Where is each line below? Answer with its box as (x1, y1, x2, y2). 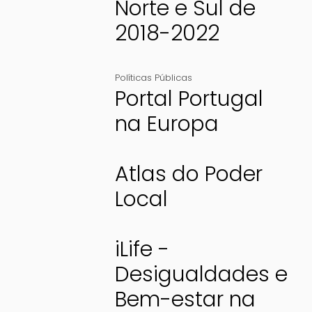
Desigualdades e (114, 260, 288, 290)
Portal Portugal (114, 84, 263, 114)
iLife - (114, 235, 169, 265)
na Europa (114, 109, 219, 139)
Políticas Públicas (114, 71, 192, 85)
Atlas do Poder (114, 159, 263, 189)
